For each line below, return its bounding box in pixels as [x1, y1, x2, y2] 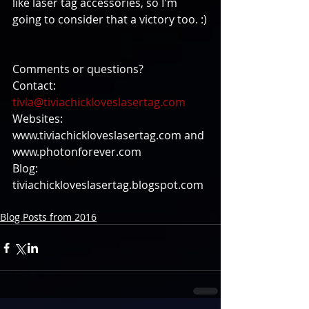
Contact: [12, 78, 59, 94]
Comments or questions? [12, 61, 143, 77]
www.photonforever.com [12, 144, 141, 160]
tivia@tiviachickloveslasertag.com [12, 94, 186, 110]
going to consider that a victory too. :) [12, 12, 207, 28]
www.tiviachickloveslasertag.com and [12, 128, 207, 143]
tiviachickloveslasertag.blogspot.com [12, 177, 203, 193]
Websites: [12, 111, 66, 127]
